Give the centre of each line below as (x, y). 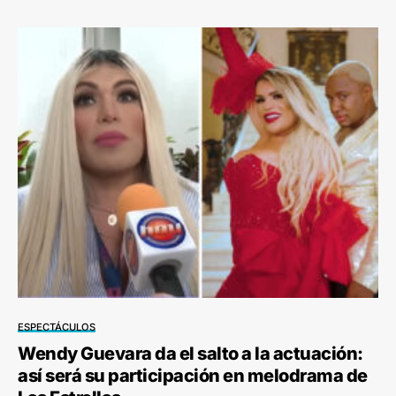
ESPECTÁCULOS (57, 327)
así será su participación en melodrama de (193, 375)
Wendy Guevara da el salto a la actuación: (190, 353)
